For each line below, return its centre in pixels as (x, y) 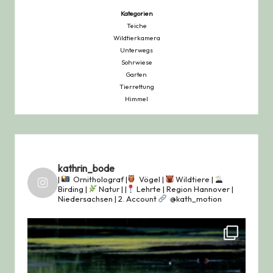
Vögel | (151, 179)
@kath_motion (195, 198)
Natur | (112, 189)
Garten (136, 74)
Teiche (136, 25)
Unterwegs (136, 50)
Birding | (73, 189)
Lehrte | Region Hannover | (185, 189)
